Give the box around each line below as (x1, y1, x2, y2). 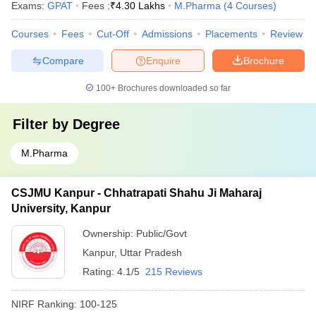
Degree (73, 116, 120, 132)
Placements (205, 28, 257, 39)
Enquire (146, 54, 181, 66)
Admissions (142, 28, 193, 39)
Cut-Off (97, 28, 129, 39)
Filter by (13, 116, 73, 132)
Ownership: (83, 228, 136, 239)
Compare (42, 54, 84, 66)
